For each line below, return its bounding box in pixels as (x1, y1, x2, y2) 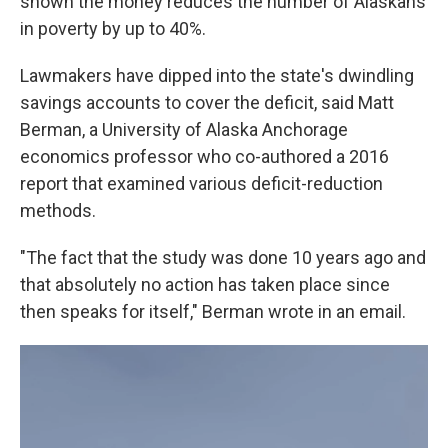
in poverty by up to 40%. (20, 18, 206, 39)
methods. (20, 200, 96, 221)
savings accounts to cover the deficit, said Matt (20, 92, 394, 113)
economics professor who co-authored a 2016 (20, 146, 389, 167)
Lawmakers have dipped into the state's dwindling (20, 65, 414, 86)
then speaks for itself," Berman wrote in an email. (20, 301, 406, 322)
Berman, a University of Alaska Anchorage (20, 119, 348, 140)
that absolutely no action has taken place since (20, 274, 390, 295)
